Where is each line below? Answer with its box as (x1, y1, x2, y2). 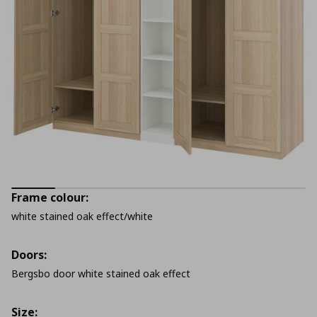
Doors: (11, 247, 47, 263)
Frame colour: (11, 190, 88, 205)
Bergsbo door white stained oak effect (11, 267, 190, 280)
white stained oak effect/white (11, 209, 153, 223)
